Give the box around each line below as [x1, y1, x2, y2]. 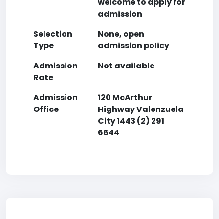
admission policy [98, 40, 169, 51]
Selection [33, 28, 72, 40]
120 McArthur [98, 92, 152, 103]
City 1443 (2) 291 [98, 115, 164, 127]
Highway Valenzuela [98, 104, 184, 115]
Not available [98, 60, 154, 71]
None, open [98, 28, 144, 40]
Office [33, 104, 59, 115]
